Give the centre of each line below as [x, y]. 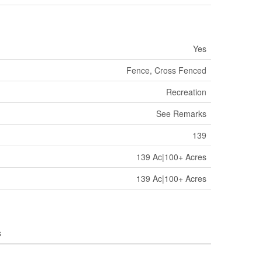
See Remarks [181, 113]
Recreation [186, 92]
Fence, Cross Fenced [166, 70]
